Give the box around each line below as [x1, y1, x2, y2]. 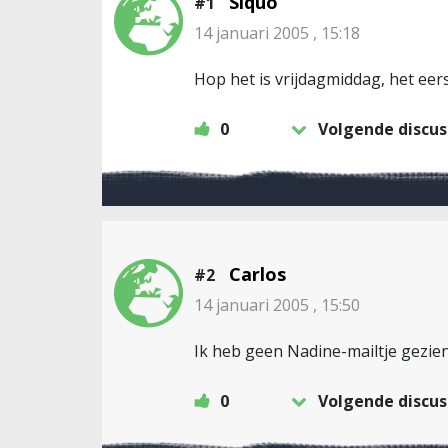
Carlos [229, 262, 286, 286]
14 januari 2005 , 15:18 [194, 22, 360, 44]
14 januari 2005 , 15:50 [194, 294, 360, 316]
